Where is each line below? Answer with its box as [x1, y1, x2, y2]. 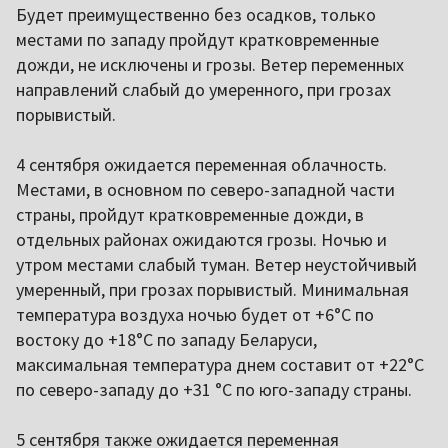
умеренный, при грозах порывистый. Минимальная [16, 278, 409, 302]
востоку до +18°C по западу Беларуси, [16, 328, 317, 352]
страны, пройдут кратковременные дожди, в [16, 203, 364, 227]
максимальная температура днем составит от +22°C [16, 353, 424, 377]
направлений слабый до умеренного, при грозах [16, 78, 391, 102]
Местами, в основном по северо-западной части [16, 178, 395, 202]
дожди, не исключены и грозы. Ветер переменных [16, 53, 404, 77]
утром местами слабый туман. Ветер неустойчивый [16, 253, 417, 277]
